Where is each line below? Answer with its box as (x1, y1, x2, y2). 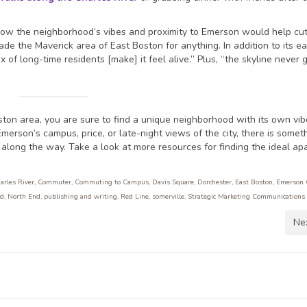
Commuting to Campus (75, 177, 149, 188)
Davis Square (152, 177, 194, 188)
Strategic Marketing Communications (188, 192, 305, 202)
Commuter (38, 177, 71, 188)
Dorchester (197, 177, 232, 188)
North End (8, 192, 40, 202)
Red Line (121, 192, 149, 202)
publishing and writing (44, 192, 117, 202)
